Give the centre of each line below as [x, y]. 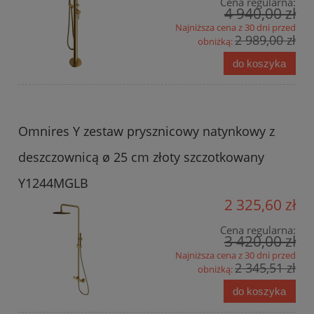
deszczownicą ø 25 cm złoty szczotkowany [141, 157]
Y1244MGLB [53, 183]
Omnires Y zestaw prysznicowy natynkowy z [146, 131]
